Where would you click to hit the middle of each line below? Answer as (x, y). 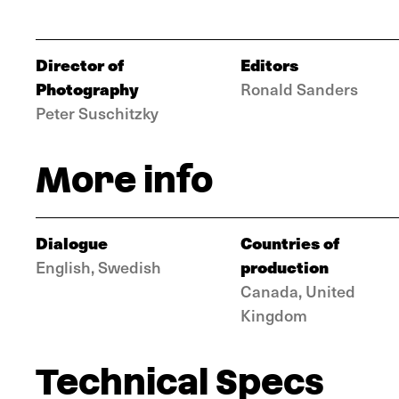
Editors (269, 65)
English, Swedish (98, 267)
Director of (80, 65)
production (285, 267)
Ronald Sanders (299, 89)
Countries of (290, 243)
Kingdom (274, 315)
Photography (87, 89)
